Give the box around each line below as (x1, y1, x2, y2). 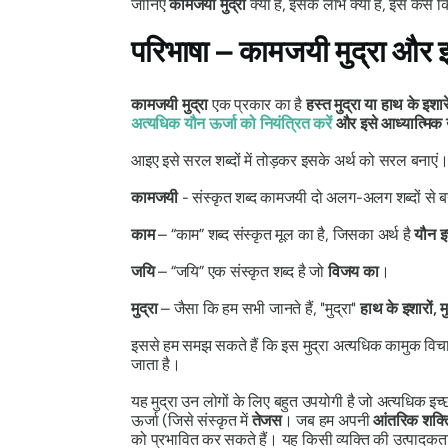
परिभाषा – (131, 32, 240, 70)
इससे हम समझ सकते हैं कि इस (131, 335, 303, 355)
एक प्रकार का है (208, 94, 306, 114)
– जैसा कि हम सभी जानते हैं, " (157, 298, 326, 318)
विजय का (327, 261, 379, 281)
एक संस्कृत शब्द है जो (203, 261, 328, 281)
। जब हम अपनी (281, 410, 374, 430)
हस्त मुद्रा (305, 94, 361, 114)
